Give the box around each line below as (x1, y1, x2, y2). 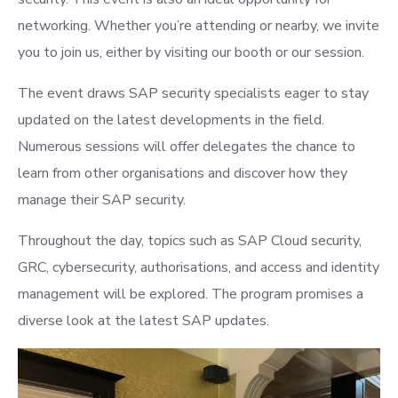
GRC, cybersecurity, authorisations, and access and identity (18, 258, 379, 277)
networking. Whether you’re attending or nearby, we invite (18, 16, 379, 36)
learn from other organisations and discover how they (18, 163, 347, 183)
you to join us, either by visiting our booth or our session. (18, 43, 364, 62)
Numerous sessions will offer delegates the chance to (18, 137, 355, 156)
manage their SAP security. (18, 190, 186, 210)
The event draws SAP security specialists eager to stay (18, 84, 369, 103)
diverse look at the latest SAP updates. (18, 311, 269, 330)
